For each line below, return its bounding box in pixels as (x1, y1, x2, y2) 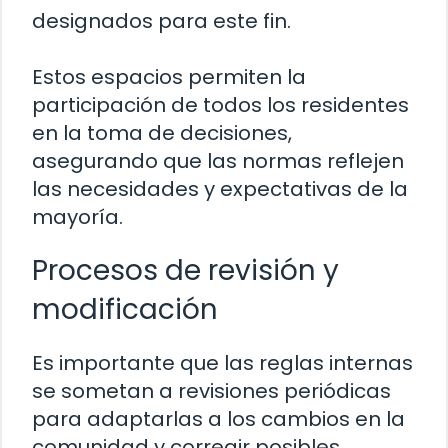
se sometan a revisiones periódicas (32, 377, 391, 406)
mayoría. (32, 203, 123, 232)
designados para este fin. (32, 7, 291, 36)
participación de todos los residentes (32, 91, 409, 120)
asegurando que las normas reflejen (32, 147, 404, 176)
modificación (32, 290, 218, 330)
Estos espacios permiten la (32, 63, 306, 92)
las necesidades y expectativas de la (32, 175, 408, 204)
